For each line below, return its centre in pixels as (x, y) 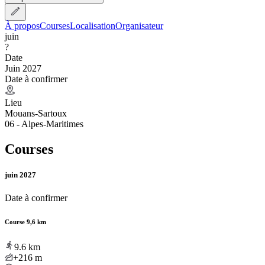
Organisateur (139, 25)
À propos (22, 25)
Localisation (93, 25)
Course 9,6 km (25, 222)
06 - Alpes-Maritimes (44, 124)
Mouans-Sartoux (36, 113)
